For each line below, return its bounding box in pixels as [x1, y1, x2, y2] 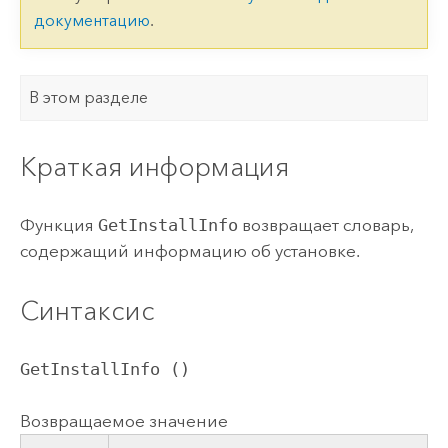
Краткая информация [19, 149, 289, 183]
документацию [33, 11, 150, 31]
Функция [19, 215, 98, 236]
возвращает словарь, [237, 215, 413, 236]
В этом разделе [29, 87, 149, 107]
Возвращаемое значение [19, 411, 228, 432]
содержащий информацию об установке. [19, 241, 360, 262]
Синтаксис [19, 293, 155, 327]
